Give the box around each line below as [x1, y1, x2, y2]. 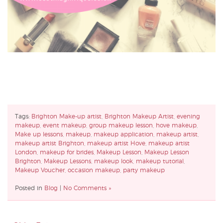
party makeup [123, 167, 165, 174]
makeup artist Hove [87, 140, 145, 147]
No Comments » [63, 185, 111, 192]
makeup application [94, 131, 153, 138]
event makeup [43, 122, 86, 129]
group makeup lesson [89, 122, 153, 129]
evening [177, 113, 200, 120]
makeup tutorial [136, 158, 184, 165]
